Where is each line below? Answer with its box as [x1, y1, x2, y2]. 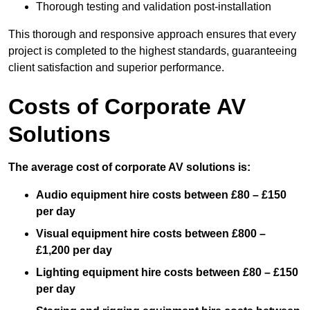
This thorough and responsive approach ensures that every [8, 28, 296, 41]
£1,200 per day [36, 244, 112, 257]
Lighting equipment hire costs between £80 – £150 [36, 266, 298, 279]
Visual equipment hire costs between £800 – [36, 228, 266, 240]
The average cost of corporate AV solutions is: [8, 161, 250, 174]
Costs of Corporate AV [8, 94, 246, 120]
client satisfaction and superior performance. [8, 62, 224, 74]
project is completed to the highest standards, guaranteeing [8, 45, 297, 57]
